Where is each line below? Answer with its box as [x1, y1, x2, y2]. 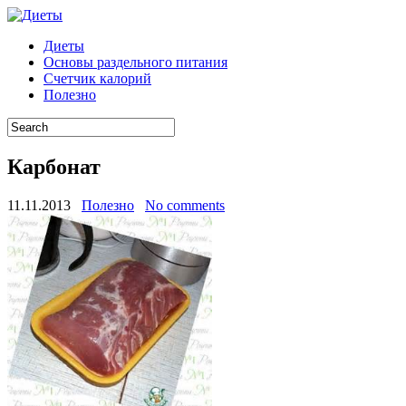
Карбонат [7, 154, 101, 179]
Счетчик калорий [43, 71, 151, 86]
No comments [145, 197, 225, 213]
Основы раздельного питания [43, 54, 227, 70]
